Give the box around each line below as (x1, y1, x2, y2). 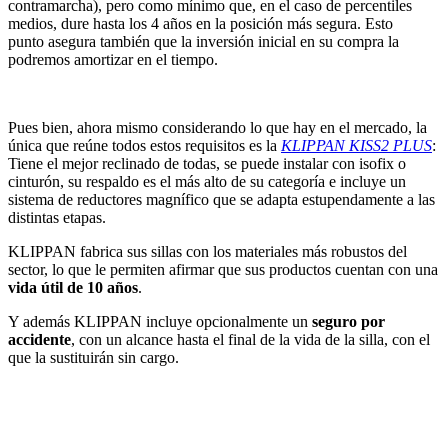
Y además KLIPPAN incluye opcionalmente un (8, 313, 312, 331)
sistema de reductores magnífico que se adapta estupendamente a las (8, 191, 435, 209)
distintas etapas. (8, 209, 106, 227)
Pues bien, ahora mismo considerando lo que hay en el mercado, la (8, 119, 427, 137)
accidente (8, 331, 71, 349)
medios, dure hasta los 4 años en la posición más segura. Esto (8, 15, 393, 33)
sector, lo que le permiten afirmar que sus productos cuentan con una (8, 261, 438, 279)
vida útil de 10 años (8, 279, 138, 297)
